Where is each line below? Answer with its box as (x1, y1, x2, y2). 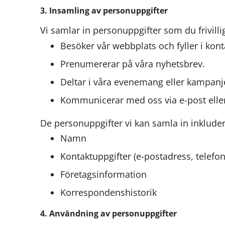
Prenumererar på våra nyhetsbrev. (60, 57, 205, 70)
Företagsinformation (60, 168, 147, 180)
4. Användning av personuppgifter (40, 208, 177, 219)
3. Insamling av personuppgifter (40, 5, 168, 17)
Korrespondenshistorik (60, 186, 157, 198)
